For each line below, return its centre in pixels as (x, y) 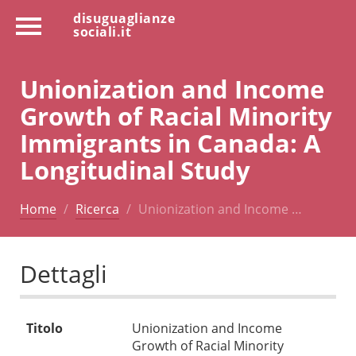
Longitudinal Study (135, 169)
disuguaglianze (124, 18)
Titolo (44, 329)
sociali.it (102, 32)
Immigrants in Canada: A (170, 142)
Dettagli (64, 274)
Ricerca (97, 209)
